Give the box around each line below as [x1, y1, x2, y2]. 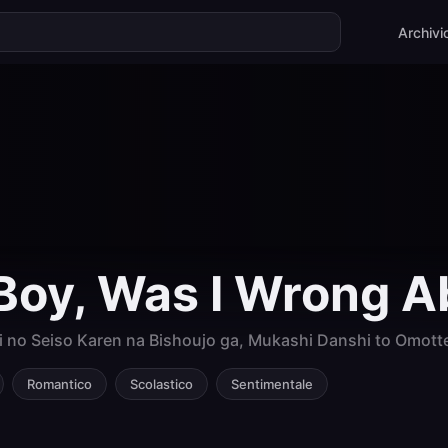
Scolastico [130, 375, 193, 392]
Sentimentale [231, 375, 313, 392]
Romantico [27, 375, 92, 392]
